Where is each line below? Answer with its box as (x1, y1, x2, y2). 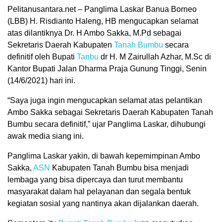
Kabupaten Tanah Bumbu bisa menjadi (50, 164, 189, 172)
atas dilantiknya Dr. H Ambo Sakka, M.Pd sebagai (7, 29, 181, 37)
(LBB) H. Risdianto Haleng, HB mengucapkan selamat (7, 17, 198, 25)
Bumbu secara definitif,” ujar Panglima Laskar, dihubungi (7, 120, 206, 128)
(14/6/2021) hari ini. (7, 76, 75, 85)
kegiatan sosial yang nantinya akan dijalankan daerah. (7, 199, 199, 208)
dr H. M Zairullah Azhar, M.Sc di (99, 53, 211, 61)
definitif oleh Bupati (7, 53, 77, 61)
